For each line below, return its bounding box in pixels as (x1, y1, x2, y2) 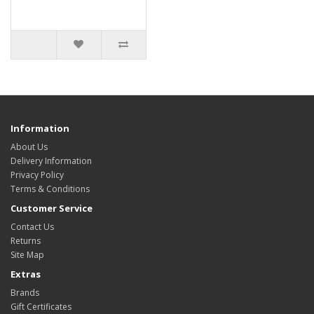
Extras (11, 268, 41, 281)
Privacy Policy (11, 169, 64, 182)
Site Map (11, 249, 44, 261)
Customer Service (11, 202, 93, 215)
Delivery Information (11, 155, 92, 168)
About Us (11, 141, 48, 153)
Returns (11, 235, 41, 247)
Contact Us (11, 221, 54, 233)
